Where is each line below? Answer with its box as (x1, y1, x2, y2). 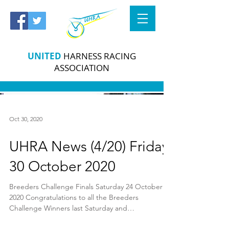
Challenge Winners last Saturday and (9, 203, 127, 213)
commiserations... (9, 214, 65, 223)
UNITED (28, 50, 61, 62)
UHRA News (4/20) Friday (9, 138, 169, 155)
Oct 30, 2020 (9, 114, 42, 123)
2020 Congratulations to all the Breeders (9, 193, 139, 202)
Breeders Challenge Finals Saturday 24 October (9, 182, 163, 191)
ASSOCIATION (54, 62, 109, 74)
